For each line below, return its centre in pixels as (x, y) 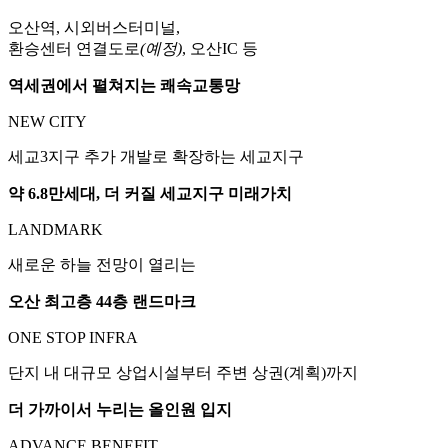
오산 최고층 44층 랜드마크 (102, 302)
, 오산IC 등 (220, 49)
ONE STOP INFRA (73, 338)
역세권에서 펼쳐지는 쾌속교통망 (124, 86)
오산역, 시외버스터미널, (94, 28)
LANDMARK (55, 230)
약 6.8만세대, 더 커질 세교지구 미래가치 (150, 194)
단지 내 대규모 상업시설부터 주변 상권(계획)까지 (183, 373)
